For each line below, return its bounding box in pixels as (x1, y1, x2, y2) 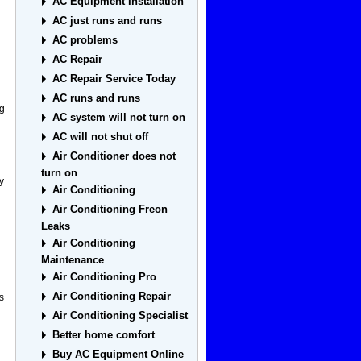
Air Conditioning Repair (52, 290, 172, 303)
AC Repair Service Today (52, 73, 176, 85)
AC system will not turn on (52, 111, 186, 124)
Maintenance (41, 254, 105, 267)
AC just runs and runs (52, 15, 163, 27)
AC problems (52, 34, 118, 47)
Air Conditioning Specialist (52, 309, 189, 322)
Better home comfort (52, 329, 156, 342)
